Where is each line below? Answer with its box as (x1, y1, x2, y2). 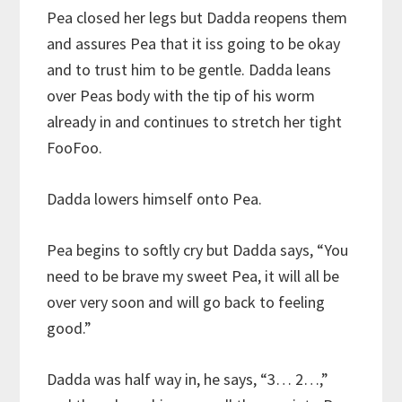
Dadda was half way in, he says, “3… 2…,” (47, 368, 329, 389)
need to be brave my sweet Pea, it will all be (47, 265, 340, 286)
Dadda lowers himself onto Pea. (47, 188, 263, 209)
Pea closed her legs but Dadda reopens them (47, 6, 348, 28)
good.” (47, 317, 92, 338)
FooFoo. (47, 136, 103, 158)
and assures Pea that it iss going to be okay (47, 32, 341, 54)
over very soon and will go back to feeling (47, 291, 326, 312)
